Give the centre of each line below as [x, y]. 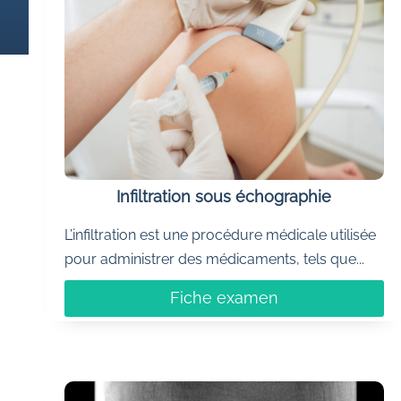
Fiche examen [224, 298]
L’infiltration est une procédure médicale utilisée [220, 235]
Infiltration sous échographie [224, 197]
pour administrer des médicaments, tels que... [214, 259]
